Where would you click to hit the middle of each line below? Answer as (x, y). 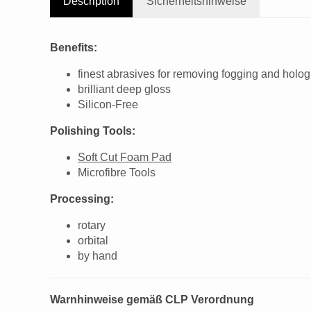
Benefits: (74, 47)
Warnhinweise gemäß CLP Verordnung (152, 299)
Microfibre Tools (117, 172)
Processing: (82, 199)
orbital (93, 240)
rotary (92, 225)
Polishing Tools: (93, 131)
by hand (98, 255)
